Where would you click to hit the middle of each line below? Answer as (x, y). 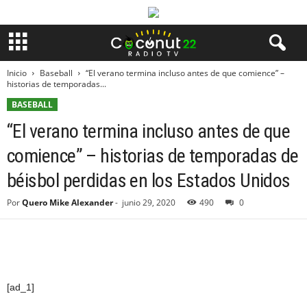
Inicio (17, 73)
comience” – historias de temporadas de (153, 156)
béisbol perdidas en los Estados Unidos (149, 181)
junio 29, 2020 (149, 202)
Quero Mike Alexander (67, 202)
